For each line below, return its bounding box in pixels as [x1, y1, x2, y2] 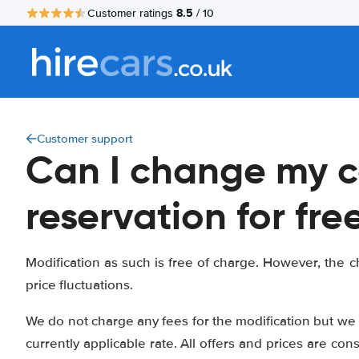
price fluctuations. [26, 276, 133, 293]
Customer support [37, 131, 133, 146]
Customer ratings [87, 6, 176, 20]
